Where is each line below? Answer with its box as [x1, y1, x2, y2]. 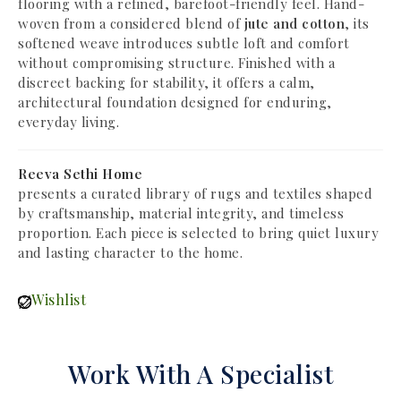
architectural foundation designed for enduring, [18, 93, 332, 111]
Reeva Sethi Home [18, 165, 142, 183]
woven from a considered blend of [18, 14, 244, 32]
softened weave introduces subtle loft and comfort [18, 34, 350, 52]
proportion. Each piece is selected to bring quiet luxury [18, 224, 379, 242]
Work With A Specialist [68, 357, 333, 390]
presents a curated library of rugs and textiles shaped [18, 184, 372, 202]
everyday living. [18, 113, 119, 131]
